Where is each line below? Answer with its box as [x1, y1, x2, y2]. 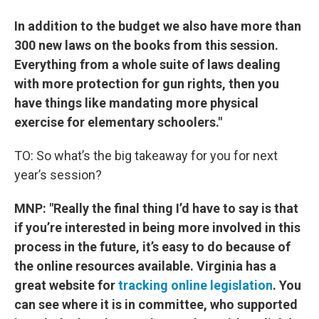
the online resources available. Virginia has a [14, 258, 276, 273]
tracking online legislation [118, 278, 273, 293]
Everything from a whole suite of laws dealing [14, 57, 281, 72]
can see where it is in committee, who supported [14, 297, 298, 312]
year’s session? [14, 167, 105, 182]
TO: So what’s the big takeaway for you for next [14, 148, 278, 163]
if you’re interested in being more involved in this [14, 220, 300, 235]
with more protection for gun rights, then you [14, 76, 279, 91]
